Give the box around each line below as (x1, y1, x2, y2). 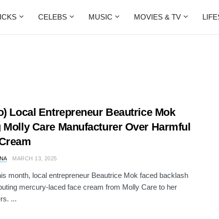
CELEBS (38, 13, 67, 21)
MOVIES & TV (134, 13, 181, 21)
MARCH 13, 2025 (12, 155, 57, 161)
